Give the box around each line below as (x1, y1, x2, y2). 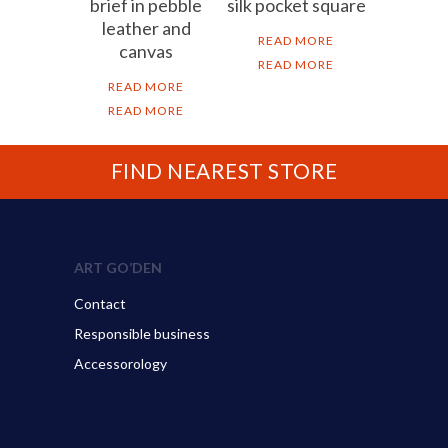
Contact (74, 294, 126, 312)
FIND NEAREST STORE (110, 159, 338, 184)
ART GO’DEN (74, 258, 162, 276)
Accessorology (74, 354, 167, 372)
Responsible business (74, 324, 210, 342)
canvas (119, 39, 173, 62)
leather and (101, 16, 191, 39)
